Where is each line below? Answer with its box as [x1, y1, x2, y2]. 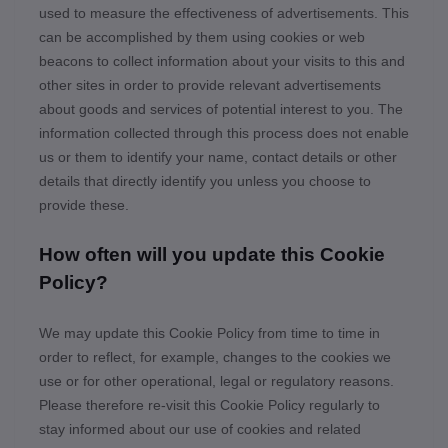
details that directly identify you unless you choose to [39, 173, 371, 189]
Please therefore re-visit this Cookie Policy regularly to [39, 397, 380, 413]
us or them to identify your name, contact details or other [39, 149, 397, 165]
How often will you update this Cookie [39, 244, 385, 265]
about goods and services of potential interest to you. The [39, 101, 403, 117]
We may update [39, 325, 143, 341]
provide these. [39, 197, 129, 213]
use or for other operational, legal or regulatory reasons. [39, 373, 394, 389]
